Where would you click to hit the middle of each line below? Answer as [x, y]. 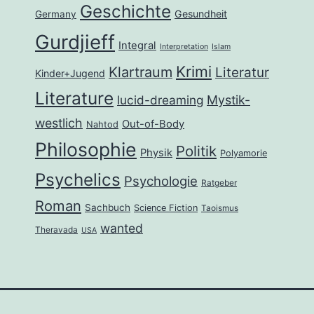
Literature [74, 98]
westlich [59, 123]
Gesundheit [201, 14]
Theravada [56, 230]
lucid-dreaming [160, 100]
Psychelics [78, 180]
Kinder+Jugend [70, 74]
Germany [56, 14]
